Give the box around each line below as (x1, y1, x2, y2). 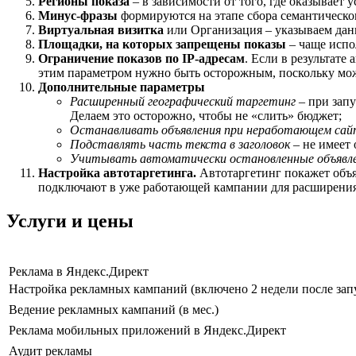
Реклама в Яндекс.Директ (9, 265, 149, 279)
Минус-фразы (38, 9, 118, 23)
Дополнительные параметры (38, 80, 205, 95)
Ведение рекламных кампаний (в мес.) (9, 303, 219, 317)
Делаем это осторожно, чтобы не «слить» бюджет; (70, 109, 342, 123)
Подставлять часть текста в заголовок (70, 137, 290, 152)
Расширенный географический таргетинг (70, 95, 296, 109)
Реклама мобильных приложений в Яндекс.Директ (9, 323, 286, 338)
